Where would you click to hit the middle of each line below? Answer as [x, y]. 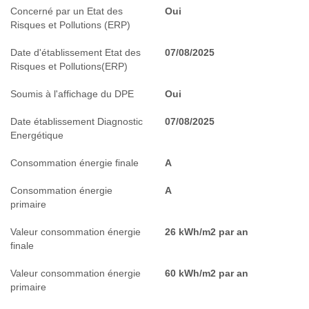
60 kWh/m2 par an [207, 273]
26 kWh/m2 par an [207, 231]
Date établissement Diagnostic [77, 121]
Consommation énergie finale [74, 162]
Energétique [37, 135]
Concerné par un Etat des [67, 11]
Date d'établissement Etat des [76, 52]
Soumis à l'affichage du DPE [72, 93]
